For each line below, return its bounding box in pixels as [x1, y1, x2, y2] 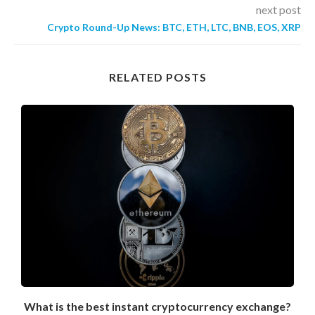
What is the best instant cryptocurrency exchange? [24, 300, 291, 314]
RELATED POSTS [108, 70, 207, 84]
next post [256, 3, 301, 17]
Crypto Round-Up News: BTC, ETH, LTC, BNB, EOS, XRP [47, 21, 301, 34]
